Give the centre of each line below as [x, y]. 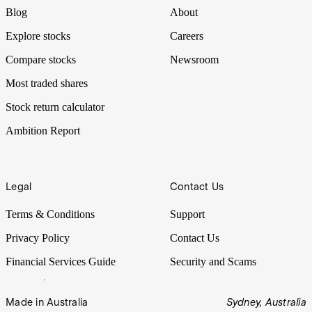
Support [187, 214]
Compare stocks [41, 59]
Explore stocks [38, 36]
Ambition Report [43, 130]
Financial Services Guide [61, 261]
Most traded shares [47, 83]
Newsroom [194, 59]
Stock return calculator [55, 107]
